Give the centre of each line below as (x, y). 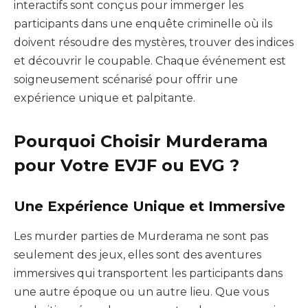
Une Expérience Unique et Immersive (150, 207)
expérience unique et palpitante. (104, 98)
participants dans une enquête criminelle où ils (143, 24)
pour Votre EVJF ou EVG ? (126, 166)
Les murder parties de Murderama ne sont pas (141, 236)
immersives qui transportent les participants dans (148, 274)
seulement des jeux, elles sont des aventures (137, 255)
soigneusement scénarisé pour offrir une (126, 80)
